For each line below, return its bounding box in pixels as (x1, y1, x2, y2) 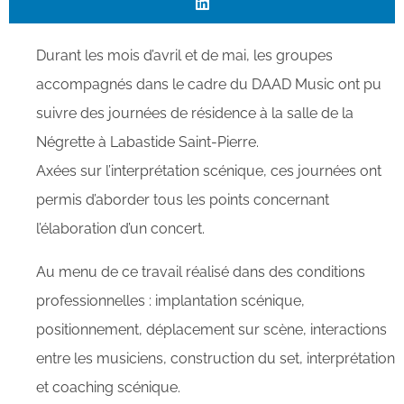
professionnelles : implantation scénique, (36, 292, 305, 309)
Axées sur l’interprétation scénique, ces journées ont (36, 162, 381, 179)
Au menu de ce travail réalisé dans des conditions (36, 263, 365, 280)
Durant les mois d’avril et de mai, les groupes (36, 47, 333, 64)
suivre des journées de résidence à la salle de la (36, 105, 353, 122)
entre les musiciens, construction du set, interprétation (36, 350, 395, 367)
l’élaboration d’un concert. (36, 220, 205, 237)
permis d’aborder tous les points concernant (36, 191, 329, 208)
